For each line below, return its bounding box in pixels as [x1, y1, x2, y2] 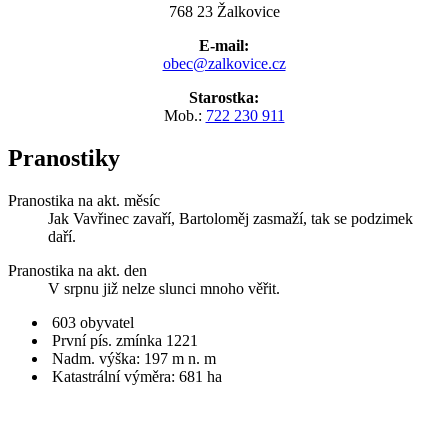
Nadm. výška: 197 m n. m [52, 350, 216, 368]
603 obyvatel [52, 314, 134, 332]
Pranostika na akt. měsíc [8, 192, 160, 210]
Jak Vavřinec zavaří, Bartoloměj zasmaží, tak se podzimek [48, 210, 413, 228]
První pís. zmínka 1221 [52, 332, 198, 350]
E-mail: [199, 37, 249, 55]
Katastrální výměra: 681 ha [52, 368, 222, 386]
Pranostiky [8, 145, 120, 172]
